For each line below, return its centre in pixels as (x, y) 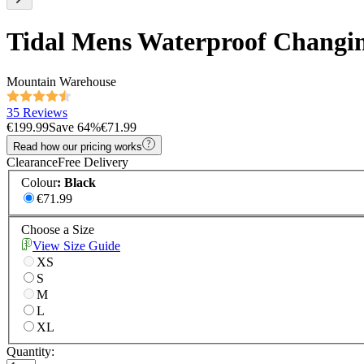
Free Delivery (93, 162)
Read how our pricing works (78, 146)
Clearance (32, 162)
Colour (39, 183)
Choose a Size (58, 230)
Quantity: (30, 352)
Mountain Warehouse (61, 81)
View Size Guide (76, 246)
